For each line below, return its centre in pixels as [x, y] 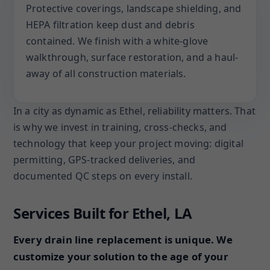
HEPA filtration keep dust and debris [110, 25]
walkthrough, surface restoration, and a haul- [132, 57]
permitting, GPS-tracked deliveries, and [105, 160]
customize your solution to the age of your [121, 256]
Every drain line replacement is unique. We [123, 240]
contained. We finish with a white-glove [117, 41]
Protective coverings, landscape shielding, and [134, 8]
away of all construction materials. [106, 74]
